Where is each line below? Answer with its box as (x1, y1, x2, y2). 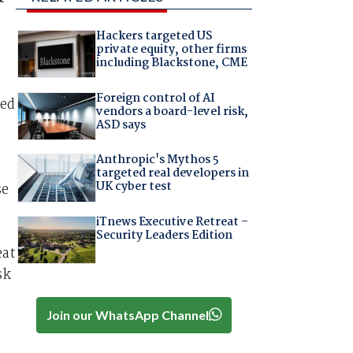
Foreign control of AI (95, 88, 215, 108)
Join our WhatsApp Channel (46, 307, 209, 322)
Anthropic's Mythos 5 (95, 150, 219, 170)
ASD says (95, 115, 146, 135)
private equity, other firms (95, 40, 247, 60)
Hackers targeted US (95, 27, 213, 46)
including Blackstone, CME (95, 54, 247, 73)
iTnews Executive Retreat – (95, 212, 248, 232)
